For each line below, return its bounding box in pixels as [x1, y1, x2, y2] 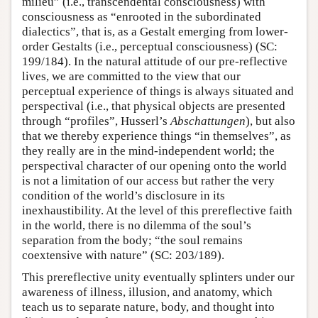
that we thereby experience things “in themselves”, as [22, 129, 291, 143]
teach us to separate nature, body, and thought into [22, 300, 275, 314]
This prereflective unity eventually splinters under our [22, 270, 295, 284]
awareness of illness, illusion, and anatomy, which [22, 285, 273, 299]
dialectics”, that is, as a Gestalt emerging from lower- [22, 25, 288, 38]
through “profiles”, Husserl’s [22, 114, 170, 128]
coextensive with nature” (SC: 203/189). [22, 248, 224, 262]
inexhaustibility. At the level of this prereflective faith [22, 204, 292, 217]
